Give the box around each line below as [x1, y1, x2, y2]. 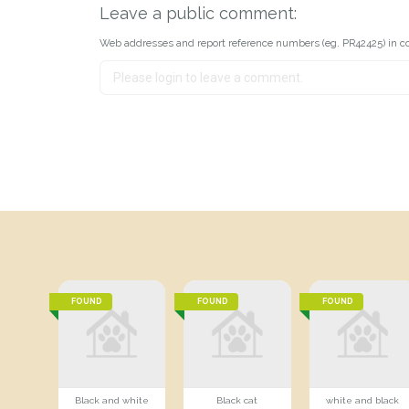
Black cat [216, 395, 258, 406]
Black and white [74, 395, 149, 406]
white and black [326, 395, 400, 406]
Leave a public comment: [99, 4, 297, 24]
